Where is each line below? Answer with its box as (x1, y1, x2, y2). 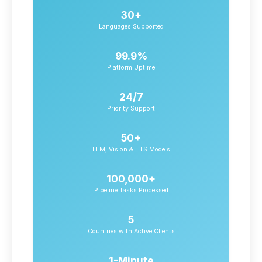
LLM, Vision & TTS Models (92, 145, 170, 153)
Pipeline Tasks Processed (94, 186, 168, 194)
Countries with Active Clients (87, 227, 175, 235)
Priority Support (107, 104, 155, 112)
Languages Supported (98, 22, 164, 30)
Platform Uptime (107, 63, 155, 71)
